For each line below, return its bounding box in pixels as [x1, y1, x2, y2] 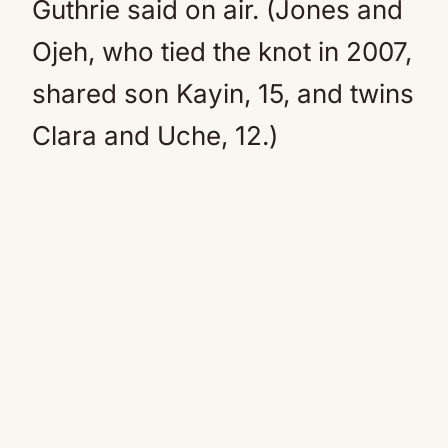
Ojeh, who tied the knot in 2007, [32, 36, 412, 67]
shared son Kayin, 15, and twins [32, 78, 414, 109]
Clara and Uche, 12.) [32, 120, 278, 151]
